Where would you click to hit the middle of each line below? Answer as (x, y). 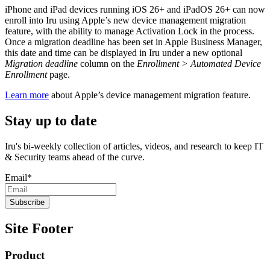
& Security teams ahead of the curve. (75, 157)
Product (25, 256)
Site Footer (39, 229)
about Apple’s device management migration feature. (150, 95)
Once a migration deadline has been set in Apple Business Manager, (133, 42)
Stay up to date (51, 121)
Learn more (27, 95)
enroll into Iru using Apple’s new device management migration (125, 20)
